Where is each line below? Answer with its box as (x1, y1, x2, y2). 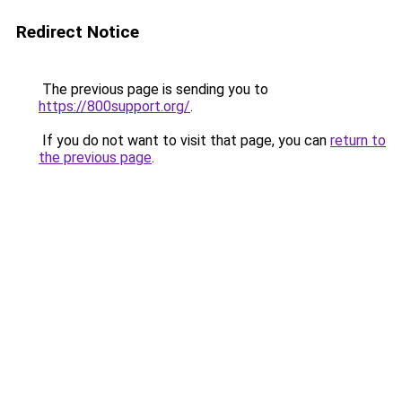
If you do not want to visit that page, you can (39, 132, 330, 149)
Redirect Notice (16, 22, 139, 42)
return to (330, 132, 386, 149)
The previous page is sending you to (39, 81, 268, 98)
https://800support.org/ (39, 98, 190, 115)
